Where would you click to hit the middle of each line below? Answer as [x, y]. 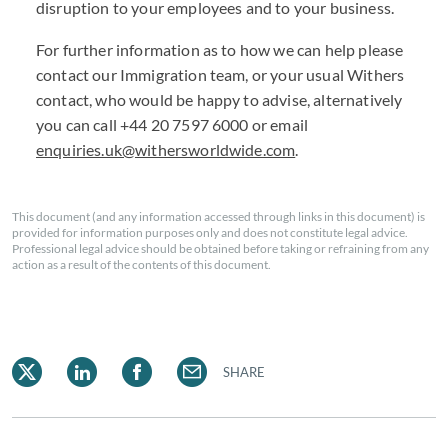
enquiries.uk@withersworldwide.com [166, 149]
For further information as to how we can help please [220, 49]
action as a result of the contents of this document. [141, 264]
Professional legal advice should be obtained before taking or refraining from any [220, 248]
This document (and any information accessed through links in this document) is [218, 216]
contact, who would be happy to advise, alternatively [219, 99]
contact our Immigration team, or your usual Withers [220, 74]
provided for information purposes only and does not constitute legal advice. [210, 232]
